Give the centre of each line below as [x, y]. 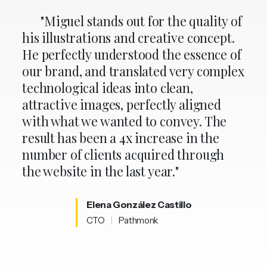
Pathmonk [138, 221]
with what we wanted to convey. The [125, 121]
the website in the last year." [100, 171]
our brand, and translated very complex [133, 71]
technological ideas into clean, [108, 87]
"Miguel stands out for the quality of [141, 21]
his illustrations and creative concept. [128, 37]
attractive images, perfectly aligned [122, 104]
